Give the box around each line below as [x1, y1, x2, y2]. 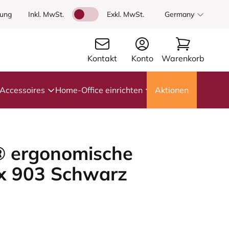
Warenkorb [161, 53, 204, 63]
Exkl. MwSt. [107, 10, 144, 19]
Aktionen [155, 85, 189, 95]
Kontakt [87, 53, 117, 63]
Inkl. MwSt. [28, 10, 64, 19]
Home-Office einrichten [55, 85, 143, 95]
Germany [165, 10, 194, 19]
